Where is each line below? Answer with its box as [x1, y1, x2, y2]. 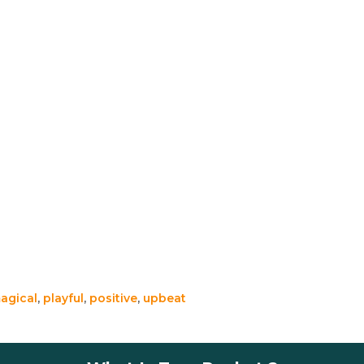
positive [89, 290, 137, 305]
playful [43, 290, 84, 305]
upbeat [143, 290, 186, 305]
